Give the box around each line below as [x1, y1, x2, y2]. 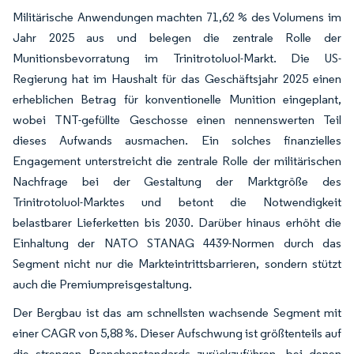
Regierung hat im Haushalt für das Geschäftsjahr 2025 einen [13, 71, 341, 86]
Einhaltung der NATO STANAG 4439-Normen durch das [13, 235, 341, 250]
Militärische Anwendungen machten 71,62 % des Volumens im [13, 9, 341, 24]
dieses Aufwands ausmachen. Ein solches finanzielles [13, 133, 341, 148]
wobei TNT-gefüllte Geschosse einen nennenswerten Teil [13, 112, 341, 127]
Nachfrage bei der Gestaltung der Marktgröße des [13, 174, 341, 189]
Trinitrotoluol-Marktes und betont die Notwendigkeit [13, 194, 341, 209]
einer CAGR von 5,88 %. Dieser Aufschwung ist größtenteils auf [13, 326, 341, 341]
